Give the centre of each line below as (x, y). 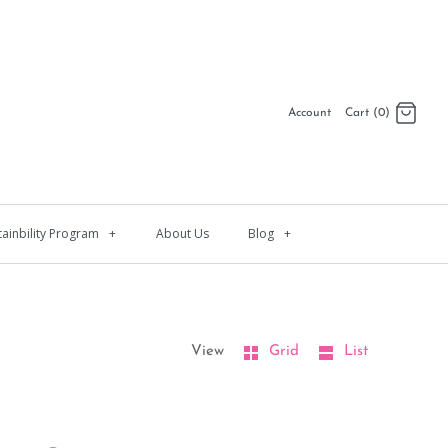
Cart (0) (367, 113)
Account (309, 113)
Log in (305, 154)
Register (310, 178)
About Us (182, 233)
